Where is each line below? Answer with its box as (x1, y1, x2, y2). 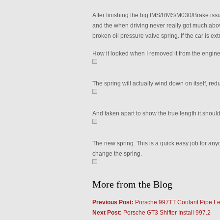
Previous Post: (92, 199, 134, 206)
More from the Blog (92, 179, 172, 190)
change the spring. (92, 150, 142, 157)
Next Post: (92, 209, 122, 216)
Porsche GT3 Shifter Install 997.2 (121, 209, 211, 216)
